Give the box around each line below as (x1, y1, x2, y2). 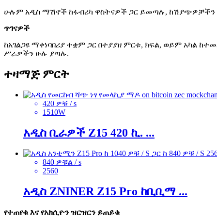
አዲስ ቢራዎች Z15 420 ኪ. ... (23, 126, 155, 139)
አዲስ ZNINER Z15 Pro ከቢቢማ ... (23, 185, 187, 198)
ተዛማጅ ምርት (4, 67, 69, 80)
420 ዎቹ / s (43, 99, 77, 108)
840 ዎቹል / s (43, 157, 81, 166)
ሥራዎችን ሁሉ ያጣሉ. (4, 49, 69, 58)
